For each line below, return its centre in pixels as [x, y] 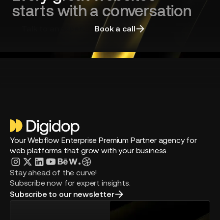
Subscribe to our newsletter [62, 194]
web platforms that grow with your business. [89, 151]
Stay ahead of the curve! [54, 173]
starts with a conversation [102, 10]
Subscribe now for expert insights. [70, 183]
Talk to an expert [54, 28]
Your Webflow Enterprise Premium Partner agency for [103, 140]
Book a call [115, 28]
